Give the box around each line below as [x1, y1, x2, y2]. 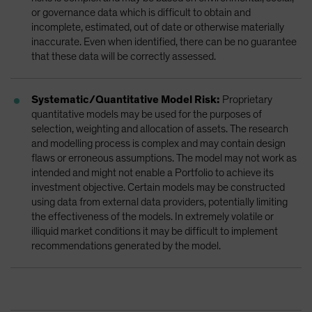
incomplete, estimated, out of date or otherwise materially [31, 21, 284, 33]
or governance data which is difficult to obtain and [31, 6, 251, 18]
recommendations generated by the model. [31, 240, 221, 251]
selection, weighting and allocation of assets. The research [31, 123, 288, 134]
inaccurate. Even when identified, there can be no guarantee [31, 36, 297, 47]
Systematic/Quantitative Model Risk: [31, 93, 222, 105]
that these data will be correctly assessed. [31, 50, 216, 62]
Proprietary [222, 93, 272, 105]
